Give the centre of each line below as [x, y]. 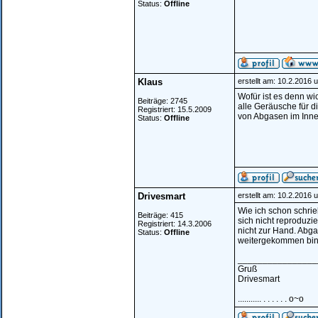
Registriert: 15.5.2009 [175, 109]
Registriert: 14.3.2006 [175, 224]
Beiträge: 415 [160, 215]
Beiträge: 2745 [163, 101]
